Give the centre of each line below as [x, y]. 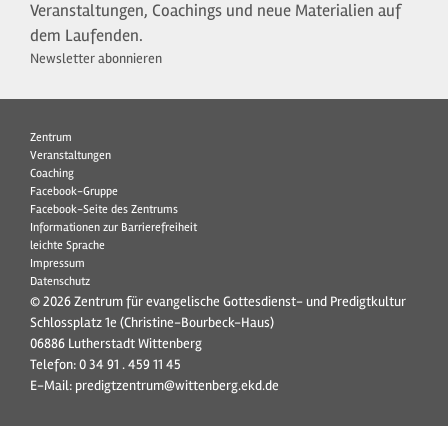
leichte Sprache [67, 245]
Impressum [57, 263]
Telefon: [54, 364]
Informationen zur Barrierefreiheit [113, 227]
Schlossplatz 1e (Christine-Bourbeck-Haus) [153, 322]
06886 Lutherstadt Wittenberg [116, 343]
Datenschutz [60, 281]
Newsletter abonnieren [96, 58]
